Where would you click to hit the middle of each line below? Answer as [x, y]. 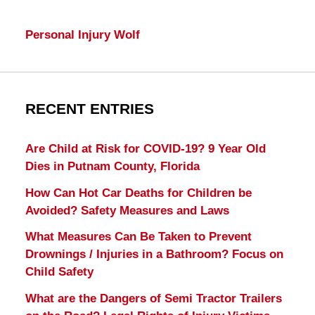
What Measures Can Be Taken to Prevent [138, 237]
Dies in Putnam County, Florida [112, 166]
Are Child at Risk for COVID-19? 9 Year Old [145, 148]
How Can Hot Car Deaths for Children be [138, 193]
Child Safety [59, 272]
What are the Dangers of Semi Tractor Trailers [153, 299]
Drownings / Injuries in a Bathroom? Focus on [154, 255]
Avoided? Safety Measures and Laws [127, 210]
